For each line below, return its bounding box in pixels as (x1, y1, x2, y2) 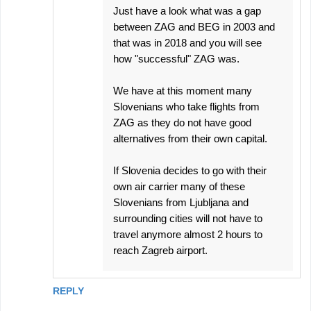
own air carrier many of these (113, 180, 245, 193)
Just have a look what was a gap (113, 5, 261, 17)
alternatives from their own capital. (113, 133, 267, 145)
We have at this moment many (113, 85, 252, 97)
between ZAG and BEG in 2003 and (113, 21, 275, 33)
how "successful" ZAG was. (113, 53, 239, 65)
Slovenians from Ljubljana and (113, 196, 249, 209)
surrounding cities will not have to (113, 212, 262, 225)
